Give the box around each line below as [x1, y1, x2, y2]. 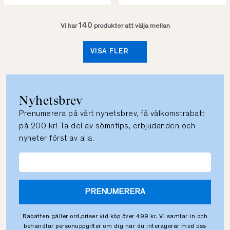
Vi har [60, 23, 79, 30]
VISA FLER [90, 48, 131, 56]
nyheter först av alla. [19, 135, 94, 143]
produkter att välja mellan [92, 23, 170, 30]
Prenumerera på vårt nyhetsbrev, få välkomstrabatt [19, 110, 205, 119]
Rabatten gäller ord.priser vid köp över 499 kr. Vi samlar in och [23, 214, 207, 220]
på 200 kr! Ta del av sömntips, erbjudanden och [19, 122, 195, 131]
